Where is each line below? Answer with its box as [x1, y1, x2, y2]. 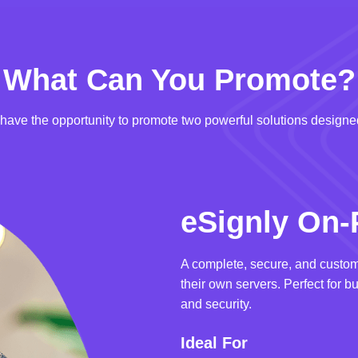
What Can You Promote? [2, 63, 356, 97]
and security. [180, 297, 252, 312]
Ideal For [180, 334, 248, 352]
